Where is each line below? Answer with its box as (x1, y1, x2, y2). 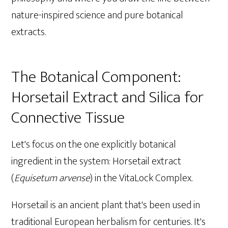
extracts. (11, 23, 46, 41)
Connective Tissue (11, 104, 125, 131)
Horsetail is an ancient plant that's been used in (11, 196, 201, 214)
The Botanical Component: (11, 63, 181, 91)
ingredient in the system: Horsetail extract (11, 152, 182, 170)
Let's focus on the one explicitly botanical (11, 135, 177, 153)
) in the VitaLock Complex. (90, 169, 193, 187)
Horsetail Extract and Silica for (11, 83, 204, 111)
